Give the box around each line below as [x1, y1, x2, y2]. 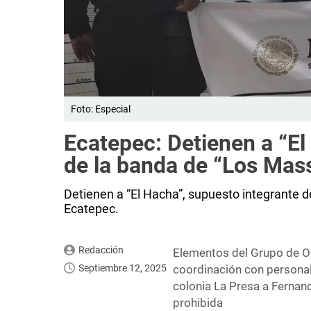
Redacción [78, 244, 124, 256]
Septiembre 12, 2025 [78, 262, 167, 274]
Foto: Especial [71, 103, 131, 115]
